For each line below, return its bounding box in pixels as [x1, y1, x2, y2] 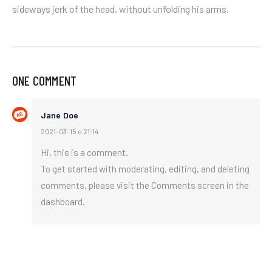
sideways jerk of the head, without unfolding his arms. [12, 3, 229, 15]
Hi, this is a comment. [41, 147, 128, 158]
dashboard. [41, 196, 85, 207]
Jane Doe [41, 110, 79, 120]
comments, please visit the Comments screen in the [41, 180, 249, 191]
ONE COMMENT [12, 73, 77, 88]
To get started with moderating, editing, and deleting [41, 163, 250, 174]
